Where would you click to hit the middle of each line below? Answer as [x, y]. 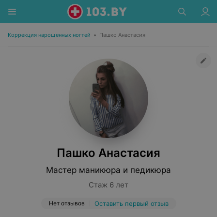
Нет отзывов [67, 203]
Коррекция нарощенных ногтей [49, 35]
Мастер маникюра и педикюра [108, 170]
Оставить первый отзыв [131, 203]
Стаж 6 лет [108, 185]
